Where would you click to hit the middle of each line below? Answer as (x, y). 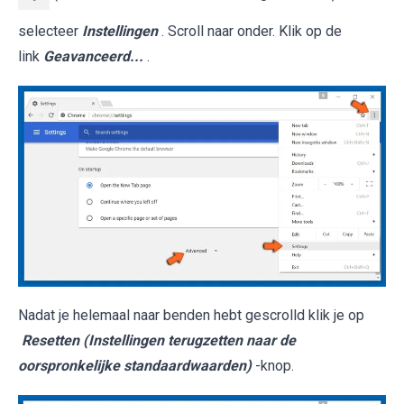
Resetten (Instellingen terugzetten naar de (159, 340)
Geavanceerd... (93, 56)
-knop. (275, 365)
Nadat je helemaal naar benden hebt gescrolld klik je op (191, 315)
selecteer (50, 31)
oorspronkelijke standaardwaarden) (135, 365)
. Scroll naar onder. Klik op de (252, 31)
